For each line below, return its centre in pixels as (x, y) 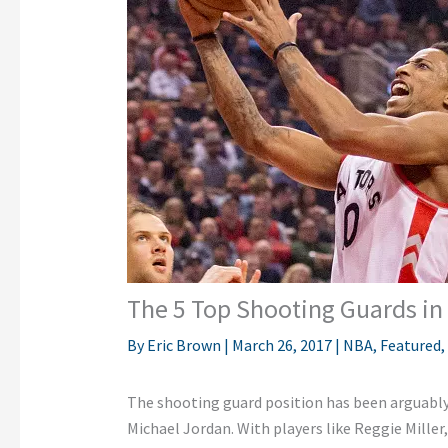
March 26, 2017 (283, 345)
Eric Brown (185, 345)
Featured (410, 345)
